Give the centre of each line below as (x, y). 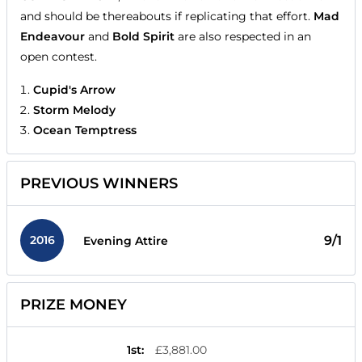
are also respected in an (244, 37)
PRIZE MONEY (74, 305)
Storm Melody (74, 110)
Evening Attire (126, 240)
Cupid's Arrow (74, 90)
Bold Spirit (145, 37)
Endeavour (54, 37)
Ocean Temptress (85, 130)
